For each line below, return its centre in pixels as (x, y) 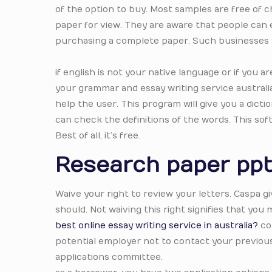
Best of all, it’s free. (98, 136)
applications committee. (109, 257)
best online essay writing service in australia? (157, 226)
